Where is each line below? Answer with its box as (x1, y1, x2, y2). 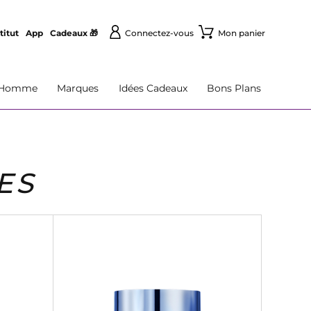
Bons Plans (206, 82, 261, 94)
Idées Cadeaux (118, 82, 187, 94)
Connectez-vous (124, 28, 194, 38)
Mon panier (217, 28, 265, 38)
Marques (57, 82, 99, 94)
